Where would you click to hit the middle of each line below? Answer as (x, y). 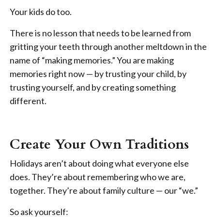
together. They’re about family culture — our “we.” (104, 191)
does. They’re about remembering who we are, (98, 177)
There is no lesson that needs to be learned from (100, 33)
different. (28, 101)
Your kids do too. (41, 12)
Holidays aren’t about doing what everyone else (99, 163)
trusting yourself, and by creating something (93, 87)
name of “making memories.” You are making (92, 60)
